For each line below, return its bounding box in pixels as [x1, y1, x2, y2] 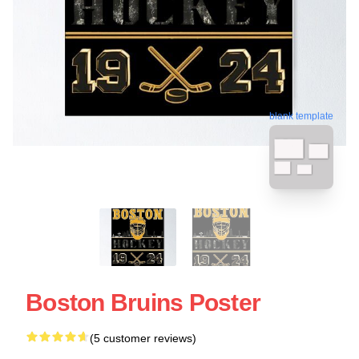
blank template [269, 109, 333, 121]
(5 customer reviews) [90, 331, 196, 345]
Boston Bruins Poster [26, 288, 260, 316]
